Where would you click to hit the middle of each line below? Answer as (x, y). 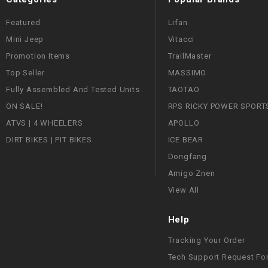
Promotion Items (38, 56)
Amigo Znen (191, 173)
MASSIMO (187, 72)
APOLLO (184, 123)
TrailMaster (190, 56)
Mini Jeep (25, 39)
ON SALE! (25, 106)
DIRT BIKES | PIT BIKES (49, 139)
